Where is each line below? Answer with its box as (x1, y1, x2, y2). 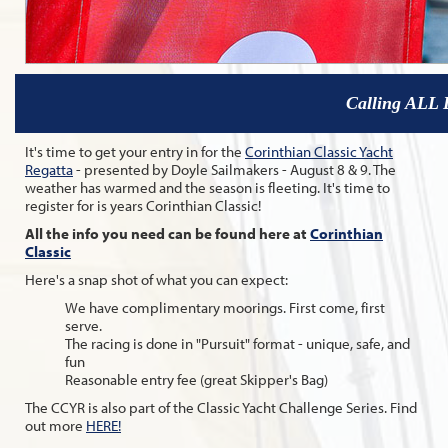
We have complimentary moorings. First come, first (65, 297, 385, 317)
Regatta (25, 159, 73, 179)
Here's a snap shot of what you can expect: (25, 269, 288, 289)
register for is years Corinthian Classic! (25, 195, 261, 215)
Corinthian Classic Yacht (245, 141, 393, 161)
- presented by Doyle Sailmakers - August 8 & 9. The (73, 159, 396, 179)
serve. (65, 315, 102, 335)
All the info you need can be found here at (25, 223, 310, 243)
